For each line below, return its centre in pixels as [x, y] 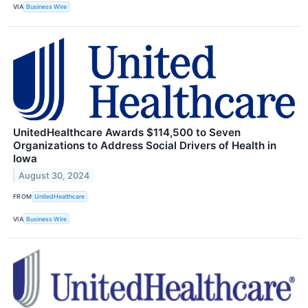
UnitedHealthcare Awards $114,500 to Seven [127, 132]
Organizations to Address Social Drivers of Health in [145, 145]
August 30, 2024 [54, 175]
